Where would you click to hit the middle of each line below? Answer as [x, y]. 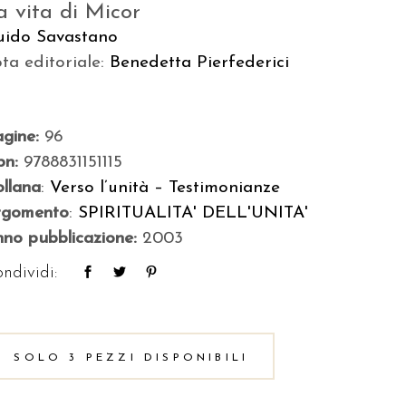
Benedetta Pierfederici [200, 63]
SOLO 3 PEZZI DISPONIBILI [131, 358]
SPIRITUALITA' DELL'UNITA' [193, 213]
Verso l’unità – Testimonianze [165, 188]
